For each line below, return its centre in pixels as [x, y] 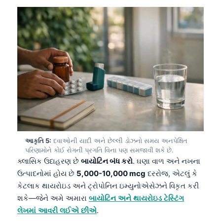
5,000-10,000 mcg [111, 173]
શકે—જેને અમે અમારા [53, 198]
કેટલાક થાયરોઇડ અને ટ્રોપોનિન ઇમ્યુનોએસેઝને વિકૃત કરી [108, 185]
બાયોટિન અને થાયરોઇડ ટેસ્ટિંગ [136, 198]
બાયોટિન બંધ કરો [107, 161]
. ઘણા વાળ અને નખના [166, 161]
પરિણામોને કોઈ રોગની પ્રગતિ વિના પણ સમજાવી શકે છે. [99, 150]
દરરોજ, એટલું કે [171, 173]
